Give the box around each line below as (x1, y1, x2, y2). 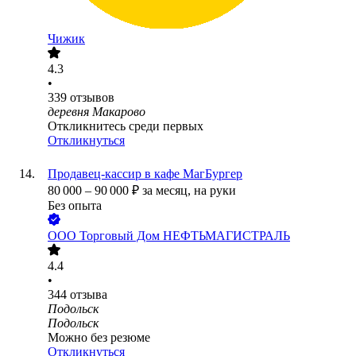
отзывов (70, 91, 114, 105)
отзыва (70, 288, 107, 302)
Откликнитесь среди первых (48, 119, 203, 133)
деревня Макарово (48, 105, 145, 119)
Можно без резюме (48, 331, 150, 345)
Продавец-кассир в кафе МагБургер (48, 167, 242, 181)
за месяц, (142, 184, 194, 198)
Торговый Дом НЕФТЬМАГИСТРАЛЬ (79, 229, 290, 243)
